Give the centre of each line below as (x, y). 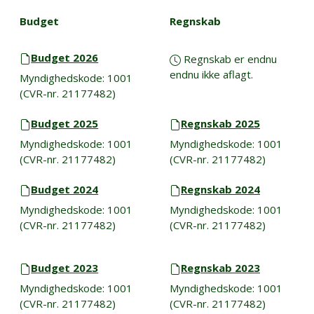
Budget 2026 (65, 57)
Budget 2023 (65, 267)
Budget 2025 (65, 123)
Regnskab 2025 (220, 123)
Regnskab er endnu (228, 59)
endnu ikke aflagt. (211, 74)
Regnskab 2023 (220, 267)
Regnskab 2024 (220, 189)
